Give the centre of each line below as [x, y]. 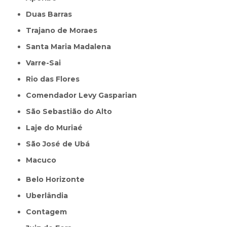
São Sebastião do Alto [72, 111]
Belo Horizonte [58, 179]
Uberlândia [50, 195]
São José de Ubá [61, 144]
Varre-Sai [46, 63]
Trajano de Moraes [65, 30]
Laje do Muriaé [57, 127]
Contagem [49, 212]
